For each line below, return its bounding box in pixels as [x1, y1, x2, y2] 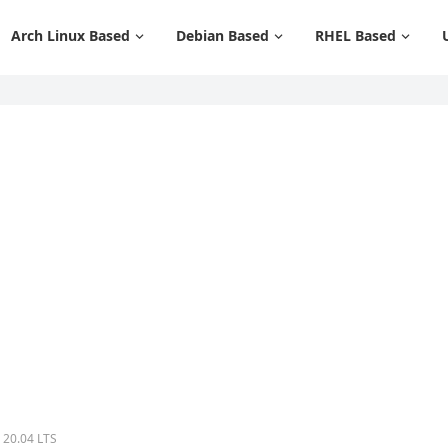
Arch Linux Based [11, 26, 130, 45]
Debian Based [176, 26, 269, 45]
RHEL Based [315, 26, 396, 45]
